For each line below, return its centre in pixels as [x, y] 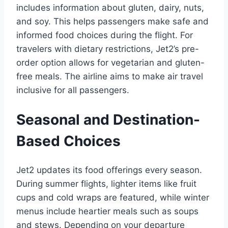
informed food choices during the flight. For [105, 35]
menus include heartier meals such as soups [107, 211]
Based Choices [68, 141]
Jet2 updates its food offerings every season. [109, 170]
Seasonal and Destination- [108, 120]
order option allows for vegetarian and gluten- [110, 62]
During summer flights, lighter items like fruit [106, 184]
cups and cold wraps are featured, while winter [113, 198]
